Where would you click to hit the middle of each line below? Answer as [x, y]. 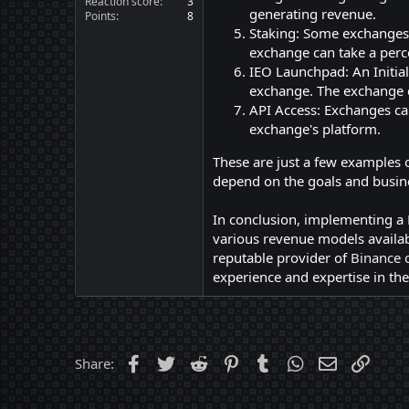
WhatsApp [339, 362]
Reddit [230, 362]
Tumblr [297, 362]
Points [100, 16]
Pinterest [270, 362]
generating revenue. [313, 14]
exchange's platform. [315, 129]
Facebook [175, 362]
